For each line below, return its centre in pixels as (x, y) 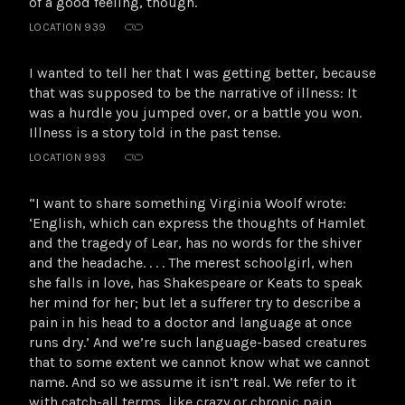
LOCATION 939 (68, 27)
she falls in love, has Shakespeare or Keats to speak (196, 282)
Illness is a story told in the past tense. (155, 132)
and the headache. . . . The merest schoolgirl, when (191, 262)
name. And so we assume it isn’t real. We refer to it (193, 381)
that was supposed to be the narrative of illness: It (193, 92)
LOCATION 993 (68, 157)
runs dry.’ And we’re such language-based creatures (198, 342)
